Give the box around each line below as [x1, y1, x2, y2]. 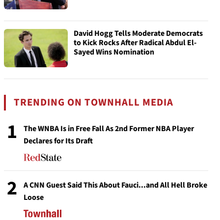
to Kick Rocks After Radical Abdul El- [74, 37, 196, 48]
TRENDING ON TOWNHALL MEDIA [14, 95, 174, 110]
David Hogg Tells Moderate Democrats [74, 28, 203, 39]
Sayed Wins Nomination [74, 47, 154, 57]
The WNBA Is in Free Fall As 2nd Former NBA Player [24, 123, 194, 134]
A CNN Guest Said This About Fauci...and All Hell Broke [24, 180, 207, 191]
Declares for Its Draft [24, 136, 93, 146]
